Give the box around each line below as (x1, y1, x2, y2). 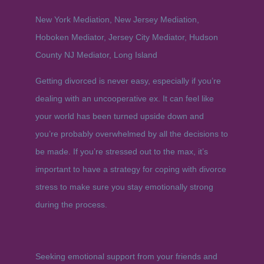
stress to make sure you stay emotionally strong (35, 182, 213, 192)
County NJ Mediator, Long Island (35, 50, 157, 60)
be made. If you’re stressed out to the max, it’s (35, 147, 208, 156)
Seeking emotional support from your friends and (35, 252, 217, 261)
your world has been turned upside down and (35, 111, 204, 121)
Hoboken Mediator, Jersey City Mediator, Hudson (35, 32, 218, 42)
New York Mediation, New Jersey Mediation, (35, 15, 199, 24)
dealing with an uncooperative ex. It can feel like (35, 94, 214, 103)
